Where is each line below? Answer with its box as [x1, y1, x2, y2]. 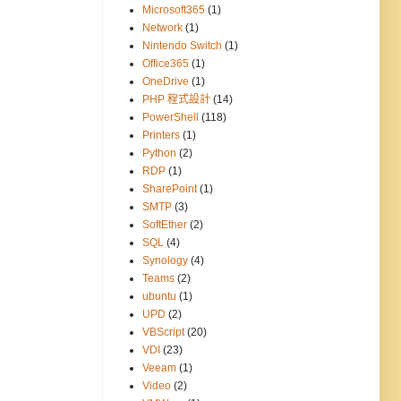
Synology [142, 254, 188, 268]
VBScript [142, 326, 184, 339]
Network [142, 21, 183, 35]
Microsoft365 [142, 4, 205, 17]
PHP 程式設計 [142, 93, 210, 107]
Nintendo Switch [142, 39, 222, 53]
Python [142, 147, 176, 160]
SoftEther [142, 218, 187, 232]
